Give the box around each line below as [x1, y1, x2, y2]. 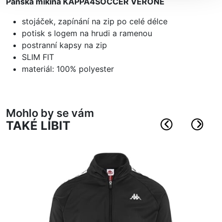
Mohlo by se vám [6, 107, 94, 120]
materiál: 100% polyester [22, 64, 114, 74]
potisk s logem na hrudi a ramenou [22, 28, 152, 39]
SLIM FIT [22, 52, 54, 62]
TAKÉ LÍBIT [6, 118, 70, 133]
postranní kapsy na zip [22, 40, 107, 51]
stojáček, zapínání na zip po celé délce [22, 16, 167, 27]
